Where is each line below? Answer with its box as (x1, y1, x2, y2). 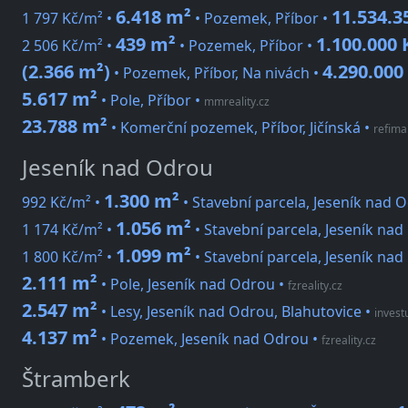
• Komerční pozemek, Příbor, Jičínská (107, 117, 361, 138)
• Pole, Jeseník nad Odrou (97, 274, 275, 295)
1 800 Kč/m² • (22, 247, 116, 268)
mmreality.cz (204, 94, 270, 110)
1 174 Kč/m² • (22, 219, 116, 240)
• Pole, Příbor (97, 90, 191, 111)
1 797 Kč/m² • (22, 8, 116, 29)
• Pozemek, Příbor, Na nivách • (110, 63, 322, 84)
